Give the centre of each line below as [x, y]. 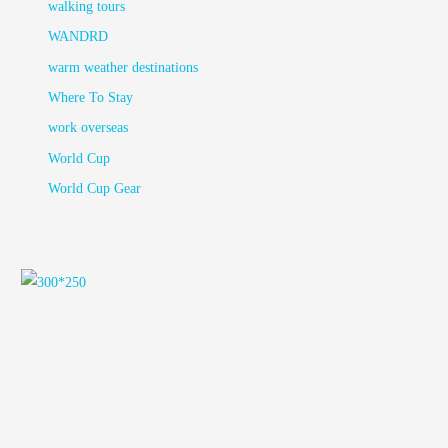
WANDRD [78, 37]
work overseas [88, 128]
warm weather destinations [123, 67]
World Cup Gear [95, 189]
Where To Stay [91, 97]
